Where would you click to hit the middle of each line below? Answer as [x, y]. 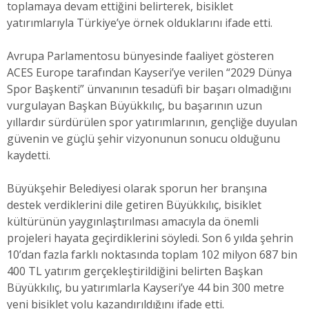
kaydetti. [29, 155]
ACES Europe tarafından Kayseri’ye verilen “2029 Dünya [149, 72]
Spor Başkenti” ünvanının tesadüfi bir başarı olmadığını [149, 89]
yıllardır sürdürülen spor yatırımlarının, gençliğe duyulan [152, 122]
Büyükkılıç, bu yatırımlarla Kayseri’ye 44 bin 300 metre [146, 287]
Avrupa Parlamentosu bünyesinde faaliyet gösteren [140, 56]
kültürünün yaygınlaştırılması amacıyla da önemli [133, 221]
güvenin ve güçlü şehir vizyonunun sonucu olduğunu [143, 138]
